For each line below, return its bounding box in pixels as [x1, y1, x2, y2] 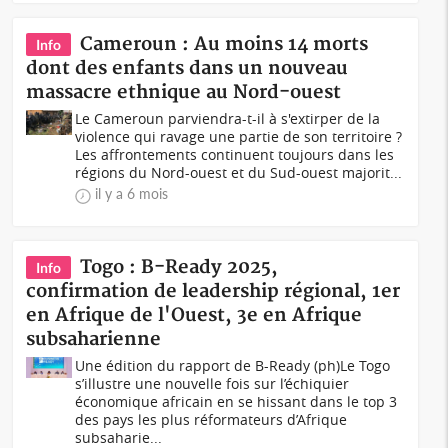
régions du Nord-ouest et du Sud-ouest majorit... [75, 163, 403, 182]
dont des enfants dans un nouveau [26, 57, 349, 80]
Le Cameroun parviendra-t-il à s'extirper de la [75, 109, 381, 128]
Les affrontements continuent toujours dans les [75, 145, 395, 164]
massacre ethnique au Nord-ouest [26, 81, 342, 104]
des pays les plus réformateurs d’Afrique [75, 410, 348, 429]
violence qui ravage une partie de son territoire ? [75, 127, 403, 146]
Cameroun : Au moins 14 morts [80, 33, 369, 56]
